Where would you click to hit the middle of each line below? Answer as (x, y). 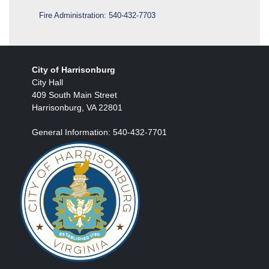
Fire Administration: (74, 15)
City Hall (49, 82)
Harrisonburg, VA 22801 (77, 107)
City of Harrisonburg (74, 69)
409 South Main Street (76, 95)
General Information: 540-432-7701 (99, 132)
